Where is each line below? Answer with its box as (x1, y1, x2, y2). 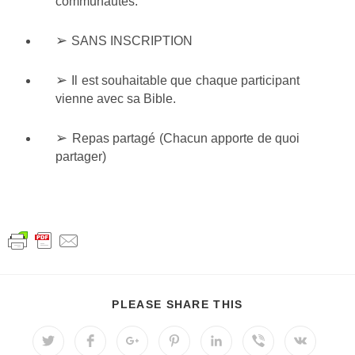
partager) (55, 150, 106, 164)
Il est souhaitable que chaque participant (71, 74, 300, 88)
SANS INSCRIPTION (71, 34, 193, 48)
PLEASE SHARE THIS (112, 298, 243, 311)
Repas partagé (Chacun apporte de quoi (71, 132, 300, 146)
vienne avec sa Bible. (55, 92, 176, 106)
